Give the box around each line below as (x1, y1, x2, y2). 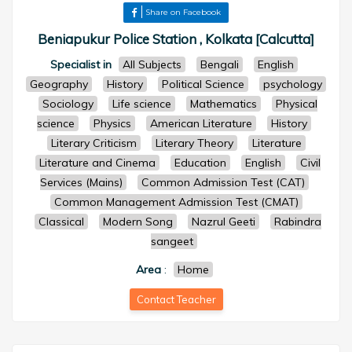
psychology (263, 77, 322, 91)
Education (174, 156, 226, 170)
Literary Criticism (50, 136, 137, 150)
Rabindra (274, 214, 321, 229)
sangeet (151, 234, 193, 248)
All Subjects (123, 57, 181, 71)
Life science (112, 97, 171, 111)
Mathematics (190, 97, 257, 111)
